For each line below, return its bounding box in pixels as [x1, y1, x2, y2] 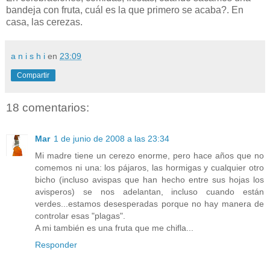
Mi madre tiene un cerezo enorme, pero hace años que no [35, 151, 264, 161]
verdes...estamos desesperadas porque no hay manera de [35, 199, 264, 209]
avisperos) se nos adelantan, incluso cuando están [35, 187, 264, 197]
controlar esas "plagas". [35, 211, 125, 221]
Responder [35, 240, 77, 250]
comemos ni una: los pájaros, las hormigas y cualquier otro [35, 163, 264, 173]
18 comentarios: [6, 101, 89, 114]
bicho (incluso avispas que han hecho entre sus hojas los [35, 175, 264, 185]
